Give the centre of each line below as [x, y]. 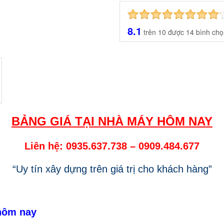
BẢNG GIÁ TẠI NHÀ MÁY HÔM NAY [112, 121]
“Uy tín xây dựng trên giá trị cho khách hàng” [112, 169]
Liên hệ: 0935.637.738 [77, 146]
